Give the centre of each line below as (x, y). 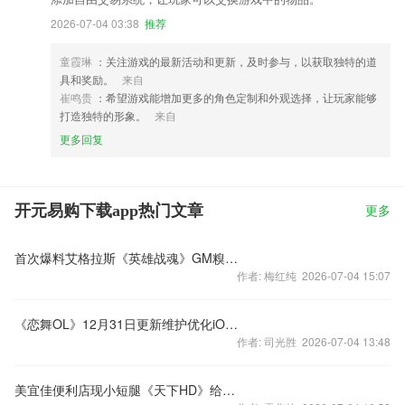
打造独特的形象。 (104, 115)
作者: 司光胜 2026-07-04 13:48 (314, 341)
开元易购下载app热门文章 (109, 211)
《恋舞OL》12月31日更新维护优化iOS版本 (231, 324)
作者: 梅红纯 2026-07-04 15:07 (314, 275)
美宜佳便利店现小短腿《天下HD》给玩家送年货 (229, 390)
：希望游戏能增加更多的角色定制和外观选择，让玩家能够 (236, 97)
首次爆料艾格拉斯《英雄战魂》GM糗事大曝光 (231, 258)
